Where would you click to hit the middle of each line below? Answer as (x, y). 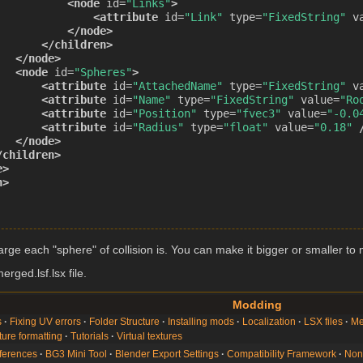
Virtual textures (150, 336)
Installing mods (201, 321)
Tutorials (90, 336)
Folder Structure (125, 321)
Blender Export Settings (167, 354)
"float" (246, 127)
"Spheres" (103, 72)
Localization (269, 321)
